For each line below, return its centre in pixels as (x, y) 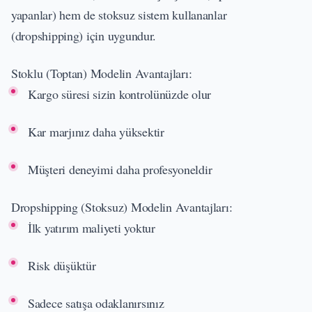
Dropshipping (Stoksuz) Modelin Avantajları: (122, 206)
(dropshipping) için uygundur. (84, 35)
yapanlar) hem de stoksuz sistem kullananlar (119, 14)
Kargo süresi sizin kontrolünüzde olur (120, 94)
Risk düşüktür (62, 265)
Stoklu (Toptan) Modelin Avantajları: (102, 73)
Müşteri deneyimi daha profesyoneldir (120, 169)
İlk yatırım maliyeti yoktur (92, 227)
